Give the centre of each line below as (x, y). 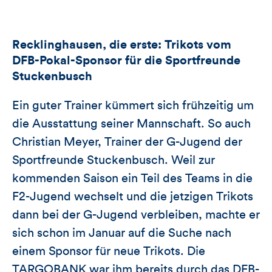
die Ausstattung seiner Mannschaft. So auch (131, 124)
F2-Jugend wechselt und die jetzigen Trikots (133, 196)
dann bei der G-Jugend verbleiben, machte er (136, 215)
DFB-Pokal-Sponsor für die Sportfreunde (126, 60)
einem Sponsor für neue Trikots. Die (109, 251)
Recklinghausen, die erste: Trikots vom (122, 45)
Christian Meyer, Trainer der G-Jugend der (127, 142)
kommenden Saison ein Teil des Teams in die (132, 178)
